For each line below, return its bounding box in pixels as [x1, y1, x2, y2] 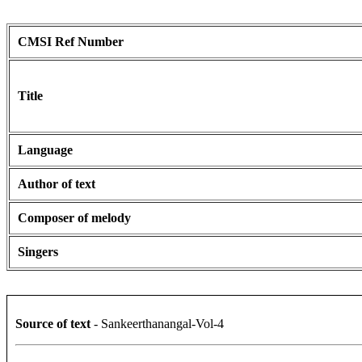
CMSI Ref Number [18, 35, 124, 49]
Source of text [15, 317, 94, 331]
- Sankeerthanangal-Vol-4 [94, 317, 224, 331]
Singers [18, 245, 58, 259]
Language [18, 143, 73, 158]
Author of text [18, 177, 95, 192]
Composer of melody [18, 211, 131, 225]
